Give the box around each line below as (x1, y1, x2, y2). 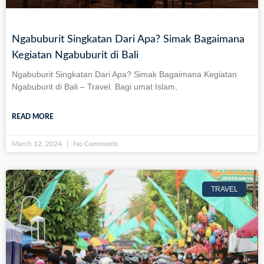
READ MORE (12, 113, 54, 121)
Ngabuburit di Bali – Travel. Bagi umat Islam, (12, 82, 177, 92)
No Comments (71, 140, 118, 148)
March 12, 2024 (12, 140, 64, 148)
